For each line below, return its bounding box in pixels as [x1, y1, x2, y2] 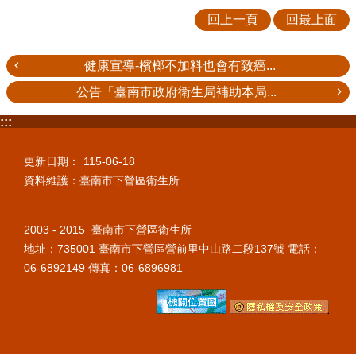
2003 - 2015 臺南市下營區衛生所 [24, 223, 201, 237]
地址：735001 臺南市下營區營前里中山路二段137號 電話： [24, 242, 321, 256]
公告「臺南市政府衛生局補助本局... [75, 84, 277, 99]
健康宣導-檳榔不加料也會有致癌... [84, 58, 276, 72]
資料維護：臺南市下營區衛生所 [24, 173, 180, 187]
